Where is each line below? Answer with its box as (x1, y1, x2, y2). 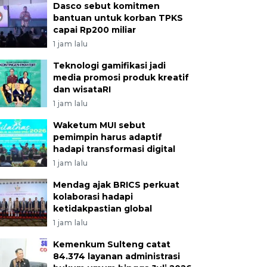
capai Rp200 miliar (52, 24, 136, 35)
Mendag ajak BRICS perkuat (52, 179, 179, 190)
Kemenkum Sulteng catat (52, 239, 170, 250)
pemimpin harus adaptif (52, 132, 162, 142)
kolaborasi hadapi (52, 191, 133, 202)
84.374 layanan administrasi (52, 251, 180, 262)
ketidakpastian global (52, 203, 152, 214)
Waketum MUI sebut (52, 120, 145, 131)
